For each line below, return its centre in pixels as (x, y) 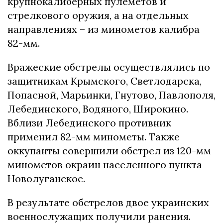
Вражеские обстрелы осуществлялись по (109, 67)
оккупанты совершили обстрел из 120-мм (109, 150)
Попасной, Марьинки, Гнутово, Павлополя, (111, 95)
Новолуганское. (46, 178)
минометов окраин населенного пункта (105, 164)
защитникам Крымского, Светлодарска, (105, 81)
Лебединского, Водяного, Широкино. (98, 109)
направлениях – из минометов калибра (104, 29)
